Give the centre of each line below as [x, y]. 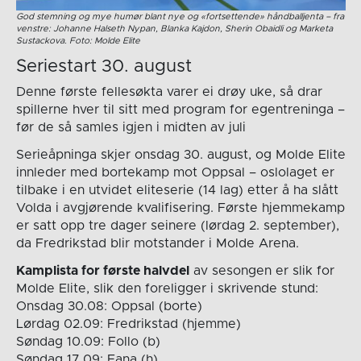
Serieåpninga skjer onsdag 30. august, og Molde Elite [180, 154]
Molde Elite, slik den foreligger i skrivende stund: [167, 288]
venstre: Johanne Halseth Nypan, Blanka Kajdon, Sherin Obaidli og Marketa [174, 28]
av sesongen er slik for [261, 270]
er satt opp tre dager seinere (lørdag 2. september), [177, 225]
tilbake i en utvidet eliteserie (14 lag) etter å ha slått [177, 190]
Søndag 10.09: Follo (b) [88, 341]
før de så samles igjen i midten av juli [131, 127]
